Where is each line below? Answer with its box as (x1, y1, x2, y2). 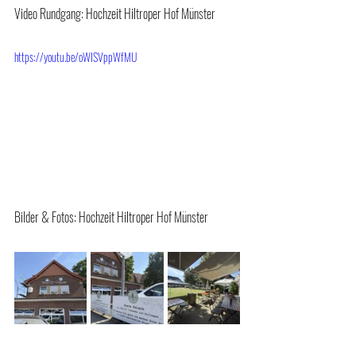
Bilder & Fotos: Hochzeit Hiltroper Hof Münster (14, 207, 208, 226)
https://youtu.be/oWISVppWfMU (14, 48, 137, 65)
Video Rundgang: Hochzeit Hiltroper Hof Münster (14, 3, 215, 23)
